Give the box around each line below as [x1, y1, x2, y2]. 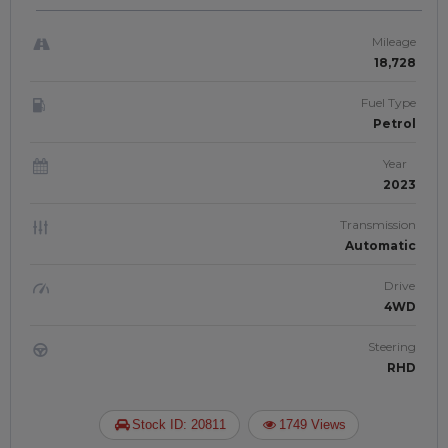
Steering [368, 339, 416, 354]
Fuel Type [361, 95, 416, 110]
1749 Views [278, 417, 346, 432]
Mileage [372, 34, 416, 49]
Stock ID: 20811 [132, 417, 227, 432]
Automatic [345, 238, 416, 253]
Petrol [373, 116, 416, 131]
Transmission [340, 217, 416, 232]
